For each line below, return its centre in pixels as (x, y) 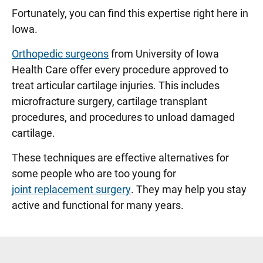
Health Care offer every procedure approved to (120, 70)
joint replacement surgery (71, 189)
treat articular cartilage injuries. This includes (116, 85)
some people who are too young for (94, 173)
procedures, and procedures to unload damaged (123, 117)
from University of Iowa (164, 54)
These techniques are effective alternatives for (120, 158)
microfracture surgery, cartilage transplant (109, 101)
